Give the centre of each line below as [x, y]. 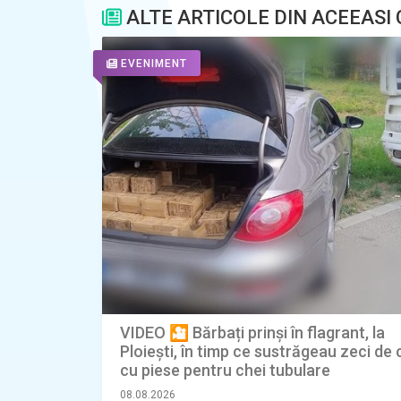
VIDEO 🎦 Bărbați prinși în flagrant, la [252, 333]
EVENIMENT [154, 64]
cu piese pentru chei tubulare [225, 371]
